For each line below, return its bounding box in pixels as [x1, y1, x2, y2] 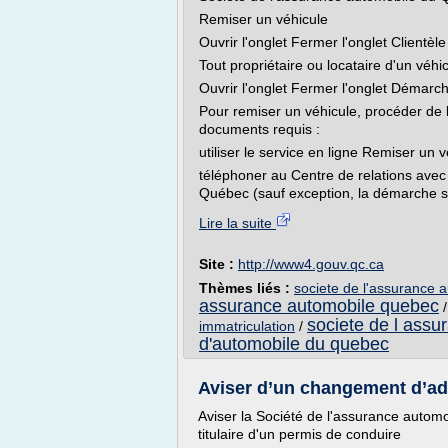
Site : [199, 256, 238, 272]
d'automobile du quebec [199, 334, 389, 354]
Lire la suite [199, 215, 276, 231]
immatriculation [199, 318, 295, 334]
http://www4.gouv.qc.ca [238, 256, 384, 272]
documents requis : [199, 121, 320, 137]
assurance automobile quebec [199, 296, 439, 316]
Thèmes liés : [199, 280, 294, 296]
